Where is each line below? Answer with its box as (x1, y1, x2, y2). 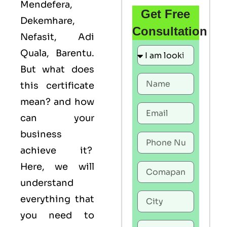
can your (20, 112, 94, 124)
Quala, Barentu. (20, 48, 94, 59)
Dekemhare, (20, 15, 75, 26)
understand (20, 177, 73, 188)
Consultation (132, 24, 207, 38)
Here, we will (20, 161, 94, 172)
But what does (20, 64, 94, 75)
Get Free (141, 7, 191, 21)
